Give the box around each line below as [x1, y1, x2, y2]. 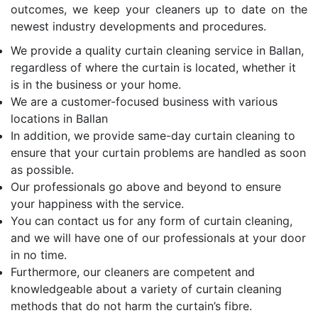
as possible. [11, 162, 74, 177]
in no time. [11, 247, 67, 262]
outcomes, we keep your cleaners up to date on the [11, 1, 307, 16]
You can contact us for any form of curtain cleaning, [11, 213, 292, 228]
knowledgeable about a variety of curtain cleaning [11, 281, 282, 296]
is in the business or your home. [11, 77, 181, 92]
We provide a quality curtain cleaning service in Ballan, [11, 43, 304, 57]
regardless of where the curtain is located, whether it [11, 60, 296, 75]
